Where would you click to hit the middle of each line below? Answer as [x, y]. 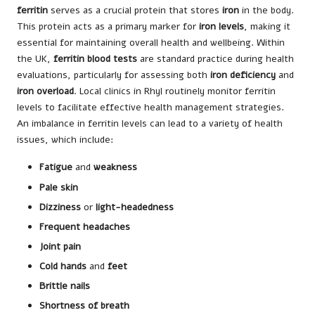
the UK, [35, 59]
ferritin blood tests [95, 59]
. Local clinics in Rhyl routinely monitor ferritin [175, 91]
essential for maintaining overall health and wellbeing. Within [151, 43]
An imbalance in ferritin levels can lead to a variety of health [150, 124]
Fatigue [56, 167]
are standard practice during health [216, 59]
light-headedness [135, 207]
